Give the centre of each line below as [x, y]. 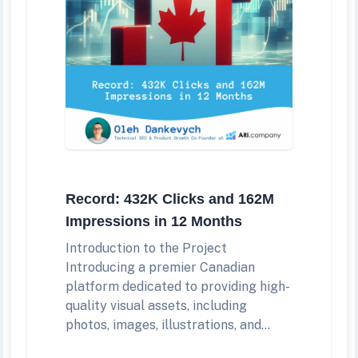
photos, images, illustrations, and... [168, 324]
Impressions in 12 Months [154, 221]
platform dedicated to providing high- [178, 286]
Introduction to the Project [146, 248]
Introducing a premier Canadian [160, 267]
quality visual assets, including [156, 305]
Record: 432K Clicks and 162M [170, 199]
